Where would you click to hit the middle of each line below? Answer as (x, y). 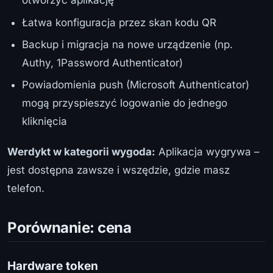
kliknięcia (44, 122)
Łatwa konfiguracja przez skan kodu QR (119, 22)
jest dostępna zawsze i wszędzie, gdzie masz (119, 170)
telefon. (26, 189)
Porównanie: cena (69, 228)
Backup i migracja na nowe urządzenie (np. (127, 44)
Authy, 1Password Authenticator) (102, 62)
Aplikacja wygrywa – (207, 152)
